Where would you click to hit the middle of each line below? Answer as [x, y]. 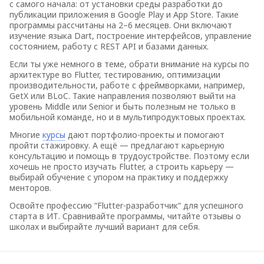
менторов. [30, 188]
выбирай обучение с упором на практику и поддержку [119, 177]
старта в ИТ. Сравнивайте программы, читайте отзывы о [125, 216]
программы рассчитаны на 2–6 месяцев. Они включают [121, 25]
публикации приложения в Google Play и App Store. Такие [124, 14]
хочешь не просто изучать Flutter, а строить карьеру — [122, 166]
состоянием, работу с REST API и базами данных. [109, 46]
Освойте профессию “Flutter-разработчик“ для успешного [126, 205]
